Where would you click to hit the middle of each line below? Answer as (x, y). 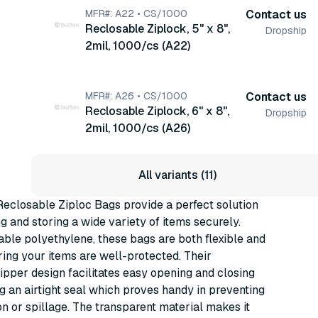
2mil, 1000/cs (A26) (138, 128)
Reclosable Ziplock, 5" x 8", (158, 29)
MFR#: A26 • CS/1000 (136, 96)
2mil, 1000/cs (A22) (138, 46)
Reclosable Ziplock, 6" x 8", (157, 111)
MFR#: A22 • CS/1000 (136, 13)
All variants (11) (177, 175)
